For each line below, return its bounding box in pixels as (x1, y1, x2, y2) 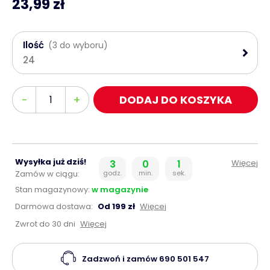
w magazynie (92, 184, 148, 196)
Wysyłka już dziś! (15, 156, 86, 168)
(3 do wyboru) (48, 39, 108, 52)
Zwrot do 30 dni (15, 218, 77, 230)
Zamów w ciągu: (15, 168, 80, 180)
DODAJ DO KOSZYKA (119, 92, 232, 107)
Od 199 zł (98, 201, 137, 213)
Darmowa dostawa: (15, 201, 95, 213)
